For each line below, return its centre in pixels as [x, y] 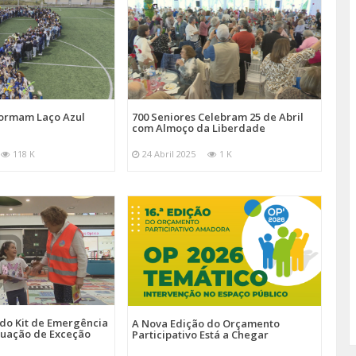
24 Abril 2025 [169, 153]
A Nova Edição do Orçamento [206, 324]
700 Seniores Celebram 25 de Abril [218, 116]
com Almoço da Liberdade [199, 128]
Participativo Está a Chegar [201, 335]
